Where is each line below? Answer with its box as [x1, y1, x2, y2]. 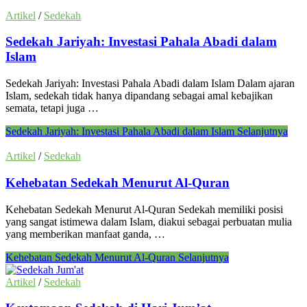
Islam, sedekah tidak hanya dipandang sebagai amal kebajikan [5, 90, 273, 102]
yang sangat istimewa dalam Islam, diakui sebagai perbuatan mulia [5, 215, 292, 228]
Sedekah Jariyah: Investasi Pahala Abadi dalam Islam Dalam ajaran [5, 77, 295, 90]
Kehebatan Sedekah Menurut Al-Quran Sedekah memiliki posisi [5, 203, 283, 215]
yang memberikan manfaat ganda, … [5, 228, 165, 240]
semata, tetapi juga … [5, 102, 99, 114]
